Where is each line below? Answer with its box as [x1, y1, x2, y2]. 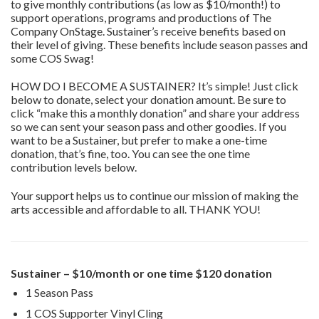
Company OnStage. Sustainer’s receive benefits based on [11, 23, 286, 38]
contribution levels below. [11, 160, 137, 174]
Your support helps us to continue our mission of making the [11, 189, 298, 203]
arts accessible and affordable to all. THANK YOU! [11, 202, 261, 216]
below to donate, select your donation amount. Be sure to [11, 93, 286, 107]
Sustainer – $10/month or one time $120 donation [11, 266, 272, 281]
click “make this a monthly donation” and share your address [11, 106, 300, 120]
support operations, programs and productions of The [11, 10, 271, 24]
